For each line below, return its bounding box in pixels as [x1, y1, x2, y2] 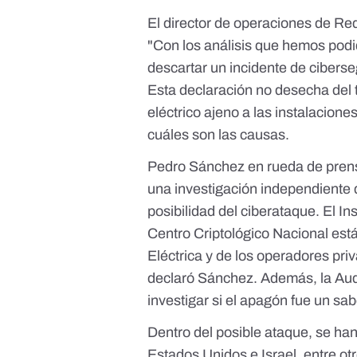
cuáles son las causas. [147, 127, 290, 143]
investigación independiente [175, 181, 351, 198]
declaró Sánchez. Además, [147, 270, 321, 287]
